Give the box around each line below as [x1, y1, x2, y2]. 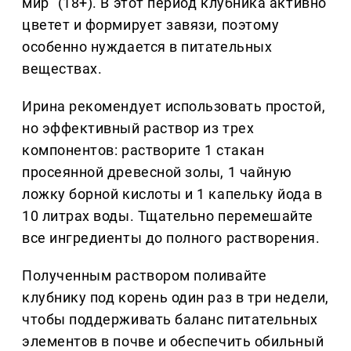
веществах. [22, 60, 103, 78]
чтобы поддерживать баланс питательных [22, 311, 318, 328]
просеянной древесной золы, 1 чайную [22, 164, 292, 181]
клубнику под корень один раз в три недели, [22, 289, 329, 306]
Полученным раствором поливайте [22, 267, 267, 284]
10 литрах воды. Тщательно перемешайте [22, 208, 313, 225]
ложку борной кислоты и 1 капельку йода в [22, 186, 323, 203]
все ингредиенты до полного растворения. [22, 230, 320, 247]
